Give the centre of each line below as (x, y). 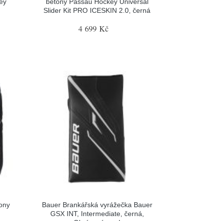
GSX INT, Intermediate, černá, (97, 214)
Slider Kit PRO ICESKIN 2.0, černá (97, 10)
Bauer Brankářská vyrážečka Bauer (97, 205)
